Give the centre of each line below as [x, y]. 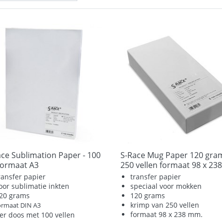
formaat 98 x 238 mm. [167, 215]
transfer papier [156, 177]
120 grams [148, 196]
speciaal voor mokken [166, 186]
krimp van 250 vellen [165, 205]
